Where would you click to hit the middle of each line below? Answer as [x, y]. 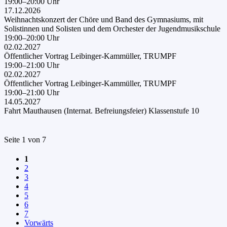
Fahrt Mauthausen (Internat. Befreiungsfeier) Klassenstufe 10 [102, 110]
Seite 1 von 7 [25, 139]
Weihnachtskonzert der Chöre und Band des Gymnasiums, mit [104, 19]
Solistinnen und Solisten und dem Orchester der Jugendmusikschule [112, 28]
